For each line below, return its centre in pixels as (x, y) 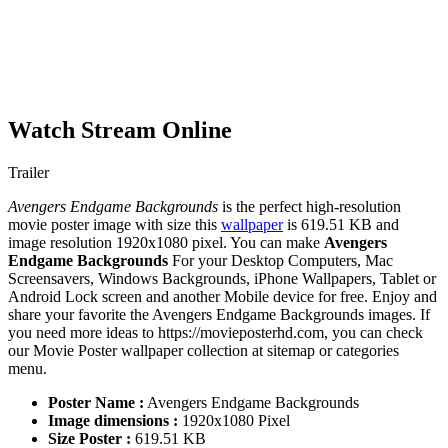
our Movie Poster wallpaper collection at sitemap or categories (203, 351)
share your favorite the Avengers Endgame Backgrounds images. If (219, 315)
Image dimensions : (113, 421)
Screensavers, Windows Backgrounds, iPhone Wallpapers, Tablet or (222, 279)
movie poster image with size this (114, 225)
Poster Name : (96, 403)
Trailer (28, 173)
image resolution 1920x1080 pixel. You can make (166, 243)
